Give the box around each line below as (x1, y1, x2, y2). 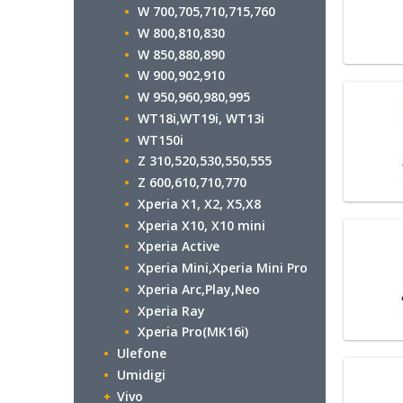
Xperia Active (138, 237, 219, 255)
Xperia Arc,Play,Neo (138, 280, 260, 298)
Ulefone (117, 345, 166, 362)
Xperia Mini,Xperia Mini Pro (138, 259, 308, 276)
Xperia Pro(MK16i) (138, 323, 248, 341)
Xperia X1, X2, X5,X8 (138, 194, 261, 212)
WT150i (138, 130, 184, 148)
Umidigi (117, 365, 166, 383)
